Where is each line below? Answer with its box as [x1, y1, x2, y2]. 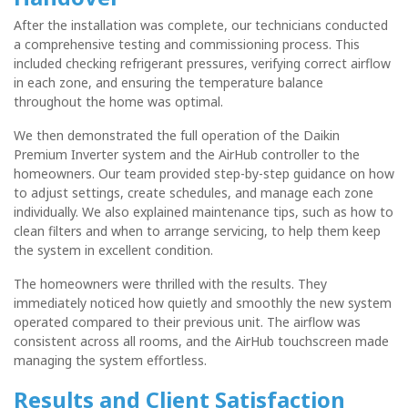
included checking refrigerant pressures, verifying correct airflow [14, 54, 391, 72]
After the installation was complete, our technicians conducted [14, 15, 388, 34]
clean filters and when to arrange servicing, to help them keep [14, 221, 381, 240]
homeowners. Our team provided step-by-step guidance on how [14, 164, 394, 182]
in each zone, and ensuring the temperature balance [14, 73, 323, 91]
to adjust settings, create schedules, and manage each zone [14, 183, 373, 201]
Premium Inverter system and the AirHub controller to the [14, 145, 360, 163]
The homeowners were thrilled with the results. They [14, 274, 327, 292]
